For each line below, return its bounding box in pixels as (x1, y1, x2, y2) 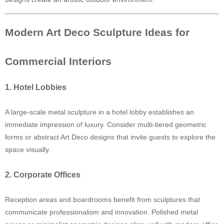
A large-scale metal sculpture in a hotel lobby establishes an (5, 108, 194, 116)
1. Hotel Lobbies (5, 82, 66, 91)
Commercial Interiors (5, 55, 111, 67)
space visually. (5, 145, 50, 153)
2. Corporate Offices (5, 170, 80, 179)
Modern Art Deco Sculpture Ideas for (5, 26, 189, 38)
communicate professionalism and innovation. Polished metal (5, 208, 198, 216)
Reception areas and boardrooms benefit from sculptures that (5, 195, 200, 203)
